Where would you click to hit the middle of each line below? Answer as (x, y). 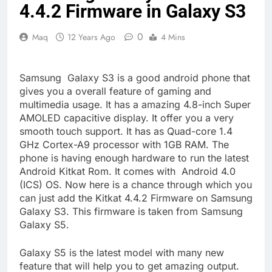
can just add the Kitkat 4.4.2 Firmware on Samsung (136, 198)
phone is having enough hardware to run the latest (134, 158)
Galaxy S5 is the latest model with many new (122, 253)
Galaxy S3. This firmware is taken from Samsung (131, 212)
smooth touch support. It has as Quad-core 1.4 (126, 131)
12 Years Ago (91, 37)
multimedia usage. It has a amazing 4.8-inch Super (135, 105)
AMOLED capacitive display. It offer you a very (127, 118)
